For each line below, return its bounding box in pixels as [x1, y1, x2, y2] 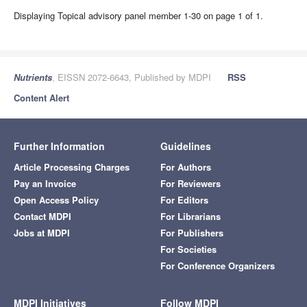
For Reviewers [160, 177, 221, 190]
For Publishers [160, 226, 223, 239]
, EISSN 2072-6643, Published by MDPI [52, 71, 211, 84]
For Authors [160, 160, 211, 173]
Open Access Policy [14, 193, 99, 206]
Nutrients [14, 71, 52, 84]
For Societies [160, 243, 217, 256]
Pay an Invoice [14, 177, 76, 190]
